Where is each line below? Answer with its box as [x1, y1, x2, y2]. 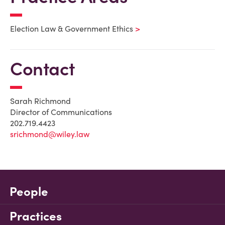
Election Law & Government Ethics [10, 24, 133, 34]
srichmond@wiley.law [10, 129, 89, 139]
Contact [10, 57, 75, 80]
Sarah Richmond [10, 96, 71, 106]
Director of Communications [10, 107, 112, 117]
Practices [10, 208, 62, 224]
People [10, 184, 48, 199]
